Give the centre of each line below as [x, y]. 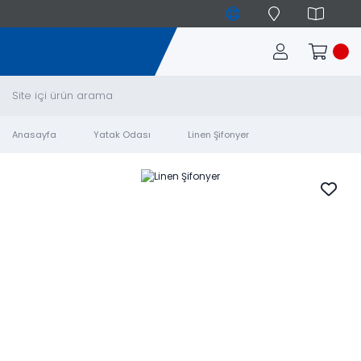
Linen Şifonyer [218, 135]
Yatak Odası [122, 135]
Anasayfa [34, 135]
